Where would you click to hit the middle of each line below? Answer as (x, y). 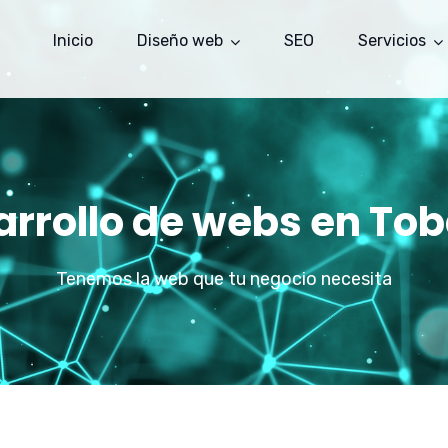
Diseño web (180, 40)
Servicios (392, 40)
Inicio (73, 40)
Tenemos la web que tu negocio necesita (224, 279)
